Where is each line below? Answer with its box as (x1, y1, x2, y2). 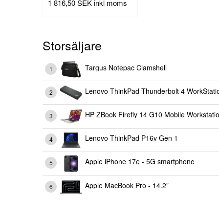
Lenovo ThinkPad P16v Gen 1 (85, 133, 178, 143)
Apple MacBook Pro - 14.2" (85, 180, 169, 190)
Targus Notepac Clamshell (85, 62, 167, 72)
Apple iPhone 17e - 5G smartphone (85, 156, 195, 167)
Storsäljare (43, 36, 102, 54)
